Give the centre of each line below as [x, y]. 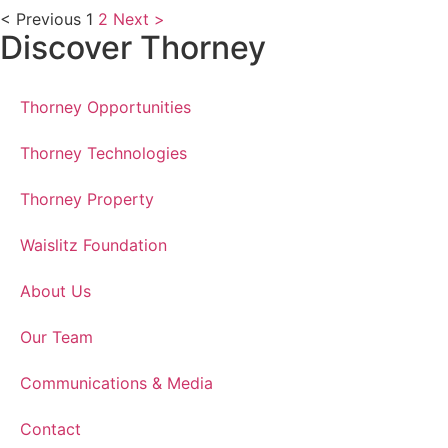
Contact [50, 429]
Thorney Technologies [103, 153]
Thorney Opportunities [105, 107]
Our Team [56, 337]
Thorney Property [87, 199]
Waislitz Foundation [93, 245]
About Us [55, 291]
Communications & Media [116, 383]
